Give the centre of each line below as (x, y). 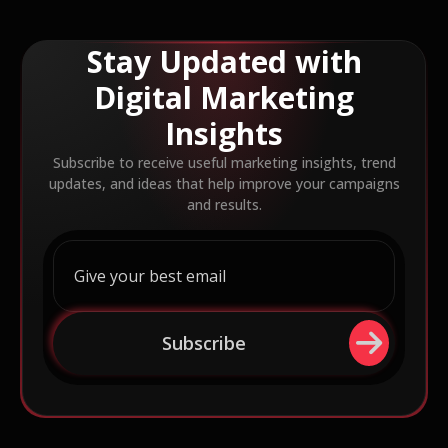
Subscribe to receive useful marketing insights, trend (224, 163)
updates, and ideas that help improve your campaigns (224, 184)
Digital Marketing (224, 98)
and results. (224, 205)
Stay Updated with (224, 62)
